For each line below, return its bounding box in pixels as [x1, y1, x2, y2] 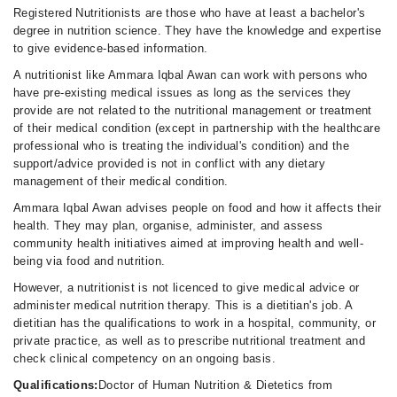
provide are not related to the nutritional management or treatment [13, 104, 372, 117]
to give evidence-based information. [13, 42, 208, 55]
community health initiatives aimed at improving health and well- [13, 237, 363, 250]
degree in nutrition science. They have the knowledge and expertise [13, 24, 382, 37]
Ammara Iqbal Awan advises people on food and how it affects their [13, 201, 382, 214]
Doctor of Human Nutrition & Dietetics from [97, 378, 333, 392]
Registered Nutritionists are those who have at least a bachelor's [13, 6, 366, 19]
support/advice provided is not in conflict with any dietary [13, 157, 326, 170]
